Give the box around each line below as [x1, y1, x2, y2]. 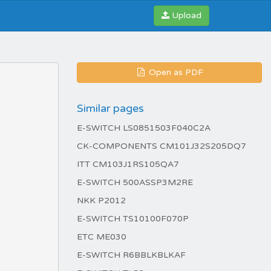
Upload [172, 10, 201, 21]
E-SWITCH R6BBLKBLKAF [77, 250, 186, 260]
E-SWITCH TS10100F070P [77, 214, 189, 224]
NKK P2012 [77, 195, 126, 206]
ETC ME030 [77, 232, 126, 242]
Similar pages [77, 102, 144, 115]
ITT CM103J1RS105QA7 [77, 159, 179, 169]
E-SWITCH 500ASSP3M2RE [77, 177, 193, 188]
